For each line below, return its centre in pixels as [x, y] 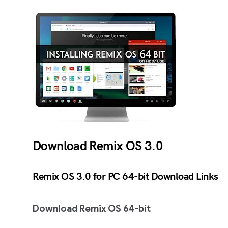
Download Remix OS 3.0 [98, 146]
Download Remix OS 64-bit [92, 209]
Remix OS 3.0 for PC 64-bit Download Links [125, 177]
